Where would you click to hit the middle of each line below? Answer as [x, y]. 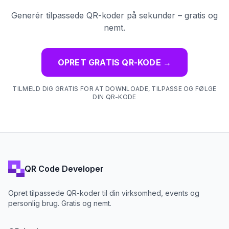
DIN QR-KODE [114, 97]
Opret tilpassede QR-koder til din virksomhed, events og [104, 193]
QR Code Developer [64, 168]
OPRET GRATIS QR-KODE [109, 62]
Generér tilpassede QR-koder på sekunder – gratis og [114, 15]
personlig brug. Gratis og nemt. [60, 203]
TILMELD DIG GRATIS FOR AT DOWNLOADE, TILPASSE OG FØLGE [114, 88]
